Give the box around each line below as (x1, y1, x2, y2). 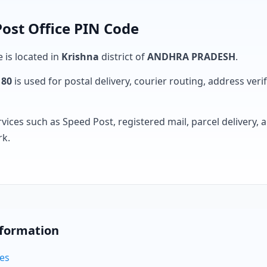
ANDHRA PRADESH (147, 50, 235, 63)
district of (99, 50, 147, 63)
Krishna (61, 50, 99, 63)
